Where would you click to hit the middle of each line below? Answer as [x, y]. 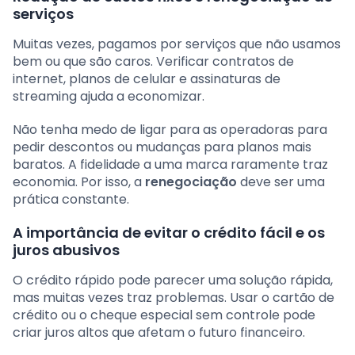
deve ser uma [281, 182]
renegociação [191, 182]
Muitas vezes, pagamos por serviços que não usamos [177, 44]
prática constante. [71, 200]
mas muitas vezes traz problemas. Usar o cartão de [174, 298]
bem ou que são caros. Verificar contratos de [153, 62]
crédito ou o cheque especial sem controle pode [164, 315]
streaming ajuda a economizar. [109, 97]
